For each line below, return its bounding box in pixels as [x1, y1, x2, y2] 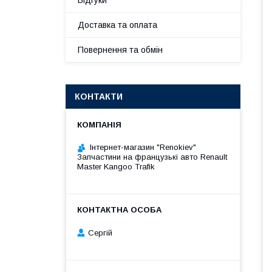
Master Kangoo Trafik [77, 162, 155, 171]
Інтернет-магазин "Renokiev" [90, 143, 196, 152]
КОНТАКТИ [75, 92, 123, 101]
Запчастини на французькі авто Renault [77, 152, 227, 161]
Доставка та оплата [78, 20, 157, 30]
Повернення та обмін [78, 45, 163, 55]
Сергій [88, 228, 112, 237]
